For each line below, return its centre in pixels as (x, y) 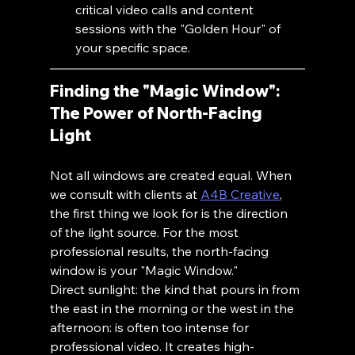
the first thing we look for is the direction (170, 213)
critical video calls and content (166, 10)
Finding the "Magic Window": (166, 91)
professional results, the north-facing (160, 251)
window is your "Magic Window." (143, 270)
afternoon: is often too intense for (151, 327)
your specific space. (132, 48)
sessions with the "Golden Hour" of (179, 29)
